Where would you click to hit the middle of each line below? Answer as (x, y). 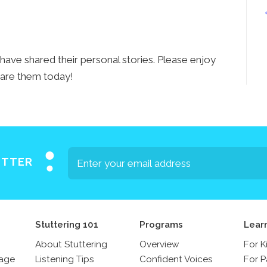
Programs (161, 225)
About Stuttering (71, 244)
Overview (159, 244)
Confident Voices (176, 259)
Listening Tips (65, 259)
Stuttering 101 (67, 225)
